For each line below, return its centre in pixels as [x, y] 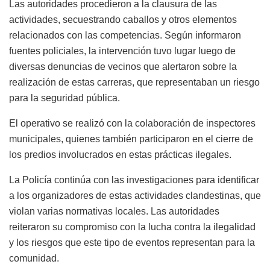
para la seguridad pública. [64, 98]
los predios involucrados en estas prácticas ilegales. [120, 154]
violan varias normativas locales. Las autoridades [114, 211]
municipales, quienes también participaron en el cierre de [131, 139]
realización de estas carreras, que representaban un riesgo [134, 82]
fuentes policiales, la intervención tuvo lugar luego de [122, 51]
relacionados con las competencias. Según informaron [125, 35]
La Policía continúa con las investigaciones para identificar [134, 180]
